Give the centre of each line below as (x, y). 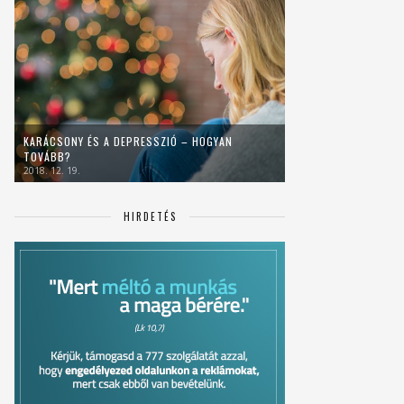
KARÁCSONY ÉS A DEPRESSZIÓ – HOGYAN (128, 141)
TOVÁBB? (47, 156)
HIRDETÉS (150, 216)
